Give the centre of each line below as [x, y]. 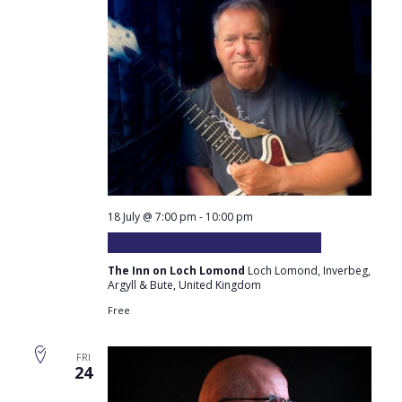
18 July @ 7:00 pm [152, 216]
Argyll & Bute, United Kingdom [184, 284]
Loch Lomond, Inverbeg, [309, 270]
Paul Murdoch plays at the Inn [214, 242]
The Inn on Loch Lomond [177, 270]
